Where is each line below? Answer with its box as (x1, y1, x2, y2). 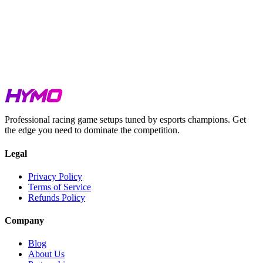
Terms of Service (28, 181, 91, 192)
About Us (28, 249, 65, 259)
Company (5, 215, 44, 226)
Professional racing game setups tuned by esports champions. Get (5, 114, 246, 125)
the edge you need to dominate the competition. (5, 125, 180, 136)
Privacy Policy (28, 171, 82, 181)
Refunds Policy (28, 192, 85, 203)
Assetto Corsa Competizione (5, 56, 174, 72)
